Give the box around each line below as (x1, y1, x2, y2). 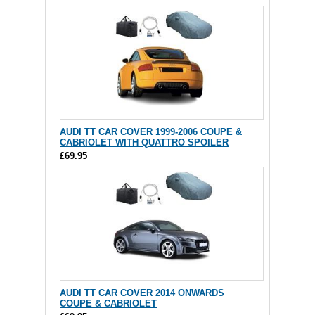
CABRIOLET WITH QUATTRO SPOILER (60, 137, 229, 148)
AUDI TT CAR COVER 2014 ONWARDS (60, 288, 224, 298)
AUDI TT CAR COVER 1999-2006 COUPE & (60, 127, 242, 137)
